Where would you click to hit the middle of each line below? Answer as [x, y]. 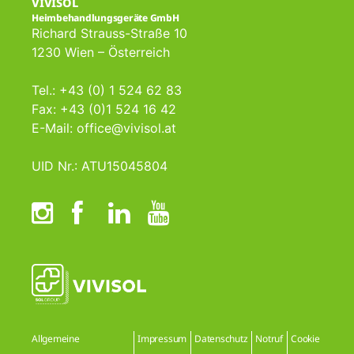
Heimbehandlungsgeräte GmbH [105, 18]
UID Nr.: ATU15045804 [100, 166]
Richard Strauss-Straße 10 [109, 34]
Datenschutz [221, 338]
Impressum [162, 338]
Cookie [305, 338]
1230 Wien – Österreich [101, 53]
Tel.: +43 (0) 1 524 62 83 [107, 90]
